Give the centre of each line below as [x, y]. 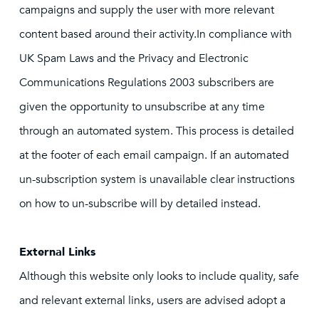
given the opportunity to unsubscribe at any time [142, 107]
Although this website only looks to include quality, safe [159, 276]
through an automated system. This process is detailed [157, 131]
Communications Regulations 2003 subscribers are [147, 83]
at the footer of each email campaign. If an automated [154, 155]
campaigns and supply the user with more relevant [147, 10]
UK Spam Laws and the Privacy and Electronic [134, 58]
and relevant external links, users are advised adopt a [152, 300]
